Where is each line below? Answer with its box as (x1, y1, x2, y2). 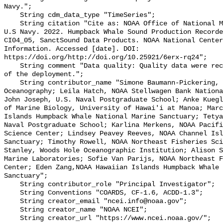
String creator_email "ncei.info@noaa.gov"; (4, 198, 20, 206)
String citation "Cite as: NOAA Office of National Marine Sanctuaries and (4, 20, 20, 28)
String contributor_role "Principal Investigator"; (4, 181, 20, 189)
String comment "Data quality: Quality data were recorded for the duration (4, 62, 20, 70)
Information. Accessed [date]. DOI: (4, 45, 139, 53)
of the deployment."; (4, 71, 84, 79)
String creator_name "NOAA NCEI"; (4, 206, 20, 214)
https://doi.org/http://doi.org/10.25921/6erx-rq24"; (4, 54, 207, 62)
